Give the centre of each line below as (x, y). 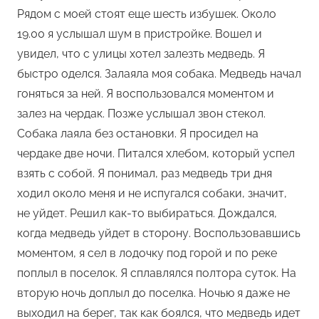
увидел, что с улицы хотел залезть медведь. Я (141, 54)
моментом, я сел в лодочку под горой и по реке (147, 253)
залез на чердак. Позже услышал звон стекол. (141, 114)
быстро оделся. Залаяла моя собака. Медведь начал (159, 74)
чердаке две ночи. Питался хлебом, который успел (156, 154)
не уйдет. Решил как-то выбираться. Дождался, (147, 214)
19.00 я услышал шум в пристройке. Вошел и (140, 34)
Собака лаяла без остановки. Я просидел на (138, 134)
